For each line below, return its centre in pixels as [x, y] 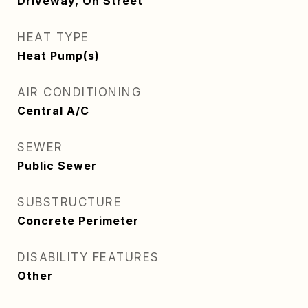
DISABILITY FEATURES [88, 257]
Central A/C [53, 111]
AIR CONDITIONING [79, 92]
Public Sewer [57, 166]
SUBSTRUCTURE [69, 202]
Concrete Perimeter [78, 221]
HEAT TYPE [53, 37]
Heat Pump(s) [58, 56]
